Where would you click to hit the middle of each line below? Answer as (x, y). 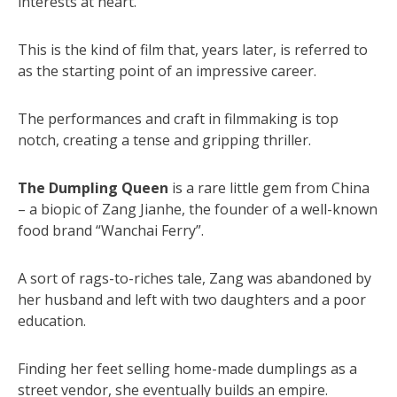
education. (52, 320)
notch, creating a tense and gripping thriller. (164, 140)
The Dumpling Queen (93, 187)
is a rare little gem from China (269, 187)
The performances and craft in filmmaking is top (178, 118)
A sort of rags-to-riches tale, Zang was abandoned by (195, 278)
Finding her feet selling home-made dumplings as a (187, 368)
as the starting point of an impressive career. (167, 70)
